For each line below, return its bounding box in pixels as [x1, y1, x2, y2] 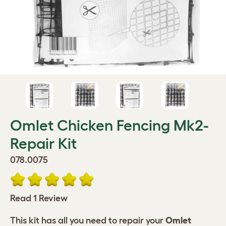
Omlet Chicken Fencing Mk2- [10, 117, 208, 134]
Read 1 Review [10, 193, 68, 203]
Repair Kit [10, 135, 77, 152]
